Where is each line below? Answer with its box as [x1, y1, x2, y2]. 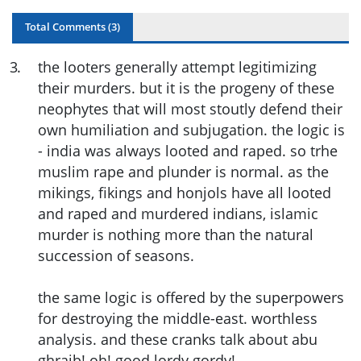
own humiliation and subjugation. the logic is [38, 119, 345, 139]
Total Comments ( [25, 19, 111, 34]
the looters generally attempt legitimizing [38, 56, 317, 77]
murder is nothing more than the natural [38, 224, 313, 244]
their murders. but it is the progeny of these [38, 77, 334, 98]
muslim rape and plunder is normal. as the [38, 161, 329, 181]
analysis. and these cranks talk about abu [38, 329, 317, 349]
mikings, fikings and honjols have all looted [38, 182, 331, 202]
